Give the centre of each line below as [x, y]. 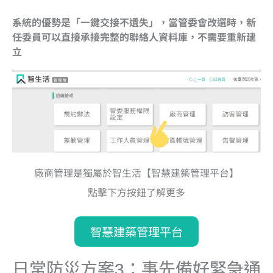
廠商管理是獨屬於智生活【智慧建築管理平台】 [136, 173]
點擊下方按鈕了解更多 [136, 192]
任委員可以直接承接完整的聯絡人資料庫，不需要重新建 [134, 36]
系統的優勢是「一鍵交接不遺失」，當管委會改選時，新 [134, 22]
